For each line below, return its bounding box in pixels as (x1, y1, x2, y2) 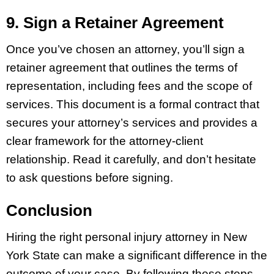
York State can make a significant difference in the (6, 248, 267, 262)
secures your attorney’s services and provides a (6, 116, 257, 130)
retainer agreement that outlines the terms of (6, 61, 237, 75)
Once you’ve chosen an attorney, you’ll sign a (6, 43, 245, 56)
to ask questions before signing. (6, 171, 173, 185)
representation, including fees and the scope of (6, 80, 252, 93)
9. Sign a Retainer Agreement (6, 13, 224, 32)
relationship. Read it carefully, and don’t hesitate (6, 153, 256, 166)
